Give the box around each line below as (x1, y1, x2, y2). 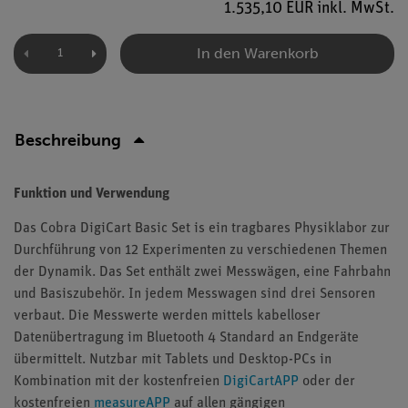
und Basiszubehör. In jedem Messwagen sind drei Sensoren (14, 287, 375, 301)
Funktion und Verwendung (14, 187, 169, 201)
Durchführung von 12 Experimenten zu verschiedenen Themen (14, 243, 387, 258)
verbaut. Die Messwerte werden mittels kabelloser (14, 309, 321, 323)
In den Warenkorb (196, 44, 319, 62)
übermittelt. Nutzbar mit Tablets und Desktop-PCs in (14, 352, 331, 367)
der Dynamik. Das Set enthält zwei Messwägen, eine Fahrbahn (14, 265, 391, 280)
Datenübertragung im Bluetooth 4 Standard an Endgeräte (14, 331, 359, 345)
